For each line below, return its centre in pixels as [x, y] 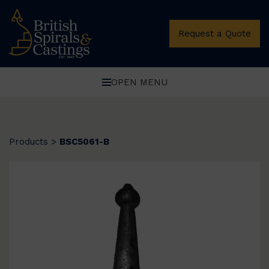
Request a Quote [215, 33]
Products [29, 142]
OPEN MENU [139, 82]
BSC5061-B [84, 142]
